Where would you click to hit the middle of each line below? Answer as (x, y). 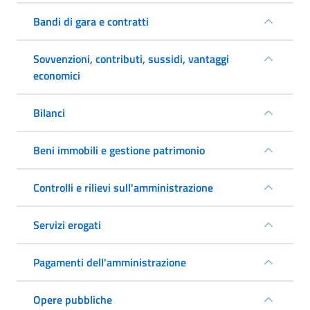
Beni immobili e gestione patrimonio (119, 150)
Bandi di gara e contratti (91, 21)
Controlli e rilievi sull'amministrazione (123, 188)
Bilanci (49, 113)
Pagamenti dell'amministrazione (110, 262)
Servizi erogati (67, 225)
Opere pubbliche (73, 300)
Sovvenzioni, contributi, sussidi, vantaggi (131, 59)
